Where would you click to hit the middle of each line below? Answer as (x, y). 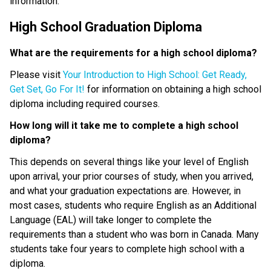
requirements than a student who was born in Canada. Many (134, 234)
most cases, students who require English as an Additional (133, 205)
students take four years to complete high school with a (127, 249)
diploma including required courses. (85, 103)
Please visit (36, 74)
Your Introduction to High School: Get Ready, (155, 74)
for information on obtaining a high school (173, 89)
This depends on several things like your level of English (129, 162)
